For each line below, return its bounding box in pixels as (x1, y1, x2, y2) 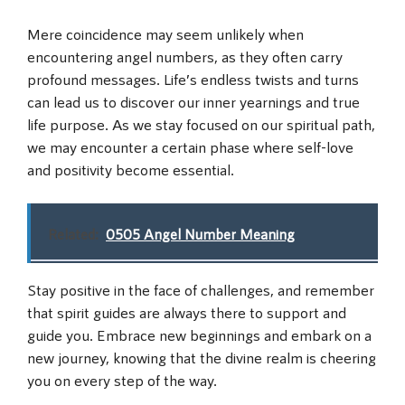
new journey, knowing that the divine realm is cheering (27, 348, 376, 367)
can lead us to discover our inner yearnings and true (27, 91, 360, 110)
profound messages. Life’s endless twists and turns (27, 69, 359, 88)
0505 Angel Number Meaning (106, 225, 295, 243)
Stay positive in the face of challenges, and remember (27, 280, 374, 299)
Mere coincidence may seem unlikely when (27, 24, 304, 42)
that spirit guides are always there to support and (27, 303, 346, 322)
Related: (48, 225, 99, 243)
